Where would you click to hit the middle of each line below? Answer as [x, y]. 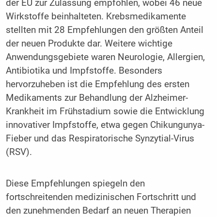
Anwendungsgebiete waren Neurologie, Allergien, [105, 57]
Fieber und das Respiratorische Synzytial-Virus [100, 138]
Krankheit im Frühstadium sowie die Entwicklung [105, 111]
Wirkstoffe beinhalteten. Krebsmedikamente [96, 16]
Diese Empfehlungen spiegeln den [75, 184]
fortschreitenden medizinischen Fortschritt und [101, 197]
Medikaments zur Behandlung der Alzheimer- [97, 98]
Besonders [140, 70]
